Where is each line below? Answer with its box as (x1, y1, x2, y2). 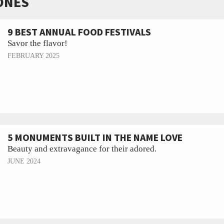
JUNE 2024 (7, 157, 40, 165)
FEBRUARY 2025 (7, 52, 59, 59)
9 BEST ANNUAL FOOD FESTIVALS (7, 25, 151, 39)
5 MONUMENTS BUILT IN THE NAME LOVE (7, 131, 182, 145)
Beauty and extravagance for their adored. (7, 144, 156, 153)
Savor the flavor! (7, 38, 67, 48)
